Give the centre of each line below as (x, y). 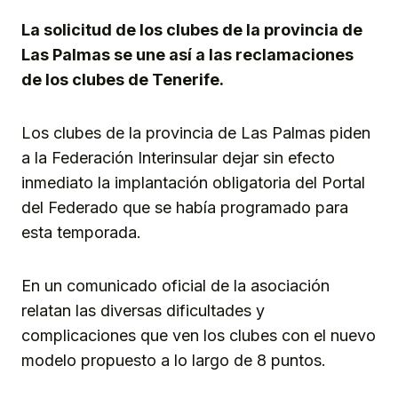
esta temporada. (81, 233)
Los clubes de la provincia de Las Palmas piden (196, 133)
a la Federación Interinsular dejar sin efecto (178, 158)
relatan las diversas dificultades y (143, 311)
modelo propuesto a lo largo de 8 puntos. (174, 361)
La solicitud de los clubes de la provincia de (192, 30)
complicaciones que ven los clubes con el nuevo (199, 336)
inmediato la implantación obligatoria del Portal (193, 183)
